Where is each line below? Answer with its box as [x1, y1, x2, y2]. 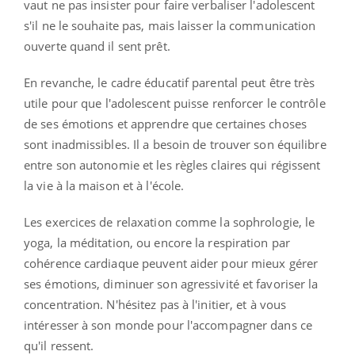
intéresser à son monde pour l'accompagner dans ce [24, 316, 312, 333]
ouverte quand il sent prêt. [24, 37, 170, 54]
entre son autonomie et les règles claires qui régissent [24, 156, 321, 173]
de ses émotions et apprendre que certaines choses [24, 115, 307, 132]
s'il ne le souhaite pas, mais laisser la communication [24, 17, 316, 33]
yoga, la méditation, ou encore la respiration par [24, 234, 290, 250]
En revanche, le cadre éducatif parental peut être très [24, 74, 315, 90]
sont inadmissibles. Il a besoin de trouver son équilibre [24, 136, 326, 152]
